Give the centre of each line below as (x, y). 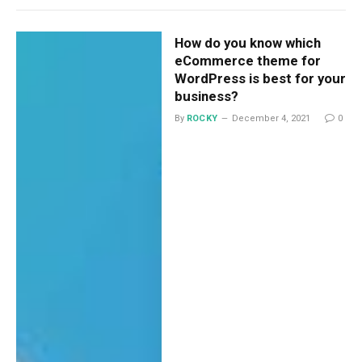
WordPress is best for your (260, 78)
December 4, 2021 (271, 118)
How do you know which (247, 42)
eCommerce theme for (247, 60)
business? (206, 96)
